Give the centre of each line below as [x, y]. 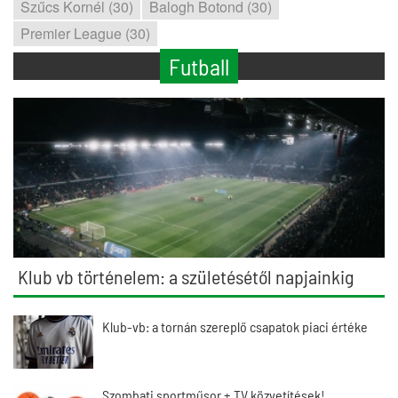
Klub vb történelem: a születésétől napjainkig [186, 276]
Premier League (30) [85, 33]
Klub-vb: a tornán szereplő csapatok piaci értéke [235, 326]
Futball [199, 66]
